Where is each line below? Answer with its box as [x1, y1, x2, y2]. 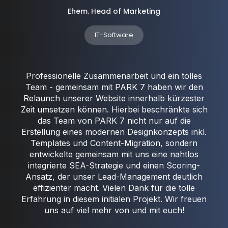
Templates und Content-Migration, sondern [31, 138, 197, 149]
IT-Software [95, 30, 133, 40]
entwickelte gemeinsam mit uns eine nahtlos [30, 149, 198, 160]
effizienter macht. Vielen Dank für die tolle [33, 183, 195, 193]
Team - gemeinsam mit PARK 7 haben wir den [25, 82, 203, 93]
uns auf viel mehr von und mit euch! [44, 205, 184, 216]
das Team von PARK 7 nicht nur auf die [37, 116, 191, 126]
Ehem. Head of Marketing [68, 6, 160, 17]
